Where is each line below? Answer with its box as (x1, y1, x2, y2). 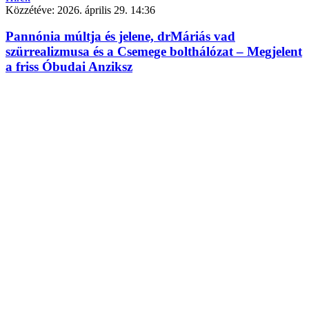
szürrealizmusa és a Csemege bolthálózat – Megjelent (6, 44, 302, 59)
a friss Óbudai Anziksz (6, 59, 132, 74)
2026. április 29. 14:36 (57, 3, 155, 16)
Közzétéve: (6, 3, 57, 16)
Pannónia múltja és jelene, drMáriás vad (6, 29, 235, 44)
